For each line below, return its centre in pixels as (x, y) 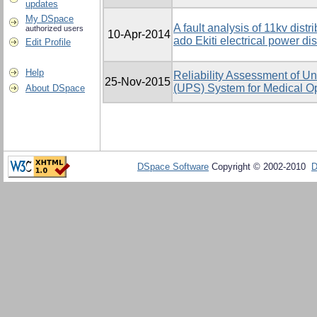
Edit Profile (48, 42)
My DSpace (50, 19)
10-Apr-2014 (139, 35)
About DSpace (55, 88)
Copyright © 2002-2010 (260, 167)
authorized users (54, 28)
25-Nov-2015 (138, 82)
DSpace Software (173, 167)
